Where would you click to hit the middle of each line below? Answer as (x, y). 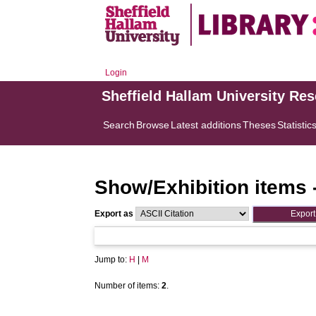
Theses (260, 125)
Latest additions (206, 125)
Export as (114, 214)
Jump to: (112, 260)
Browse (153, 125)
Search (119, 125)
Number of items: (128, 286)
